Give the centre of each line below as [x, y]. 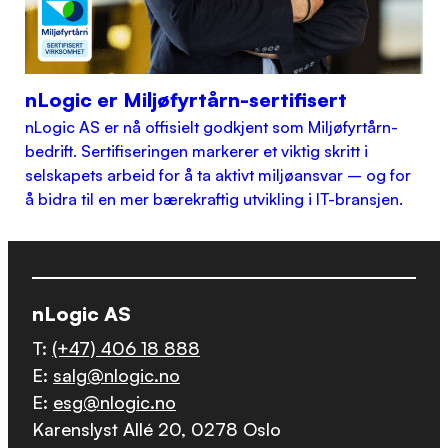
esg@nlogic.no [114, 402]
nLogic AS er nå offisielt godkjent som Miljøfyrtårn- [212, 127]
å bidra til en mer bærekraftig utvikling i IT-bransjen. [214, 199]
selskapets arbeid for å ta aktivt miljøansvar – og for [218, 175]
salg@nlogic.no [116, 375]
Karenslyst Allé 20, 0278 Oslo [159, 429]
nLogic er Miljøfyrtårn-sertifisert [186, 100]
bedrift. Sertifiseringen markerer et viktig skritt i [197, 151]
